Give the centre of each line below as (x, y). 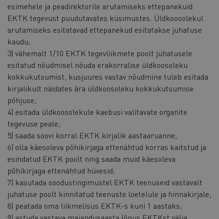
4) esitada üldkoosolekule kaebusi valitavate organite (97, 112)
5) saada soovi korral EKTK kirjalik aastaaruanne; (92, 135)
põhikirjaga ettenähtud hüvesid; (61, 171)
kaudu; (19, 42)
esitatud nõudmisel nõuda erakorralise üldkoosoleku (98, 65)
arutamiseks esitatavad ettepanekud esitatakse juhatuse (105, 30)
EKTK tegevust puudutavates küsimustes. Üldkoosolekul (105, 18)
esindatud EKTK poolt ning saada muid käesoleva (91, 159)
